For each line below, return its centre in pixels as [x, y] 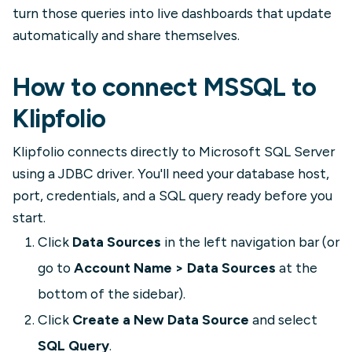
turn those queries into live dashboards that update [172, 13]
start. [29, 217]
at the [297, 268]
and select [283, 319]
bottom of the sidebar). [112, 293]
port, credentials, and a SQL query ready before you [172, 195]
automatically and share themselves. [126, 35]
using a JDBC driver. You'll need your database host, [171, 173]
